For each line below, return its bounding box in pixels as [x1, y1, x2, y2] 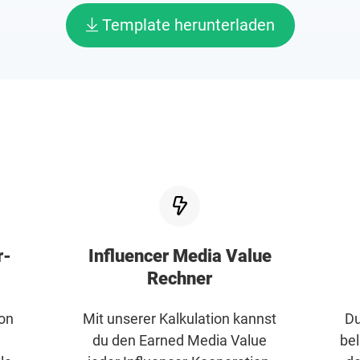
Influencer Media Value [88, 246, 272, 266]
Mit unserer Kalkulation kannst [83, 310, 277, 327]
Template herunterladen [97, 15, 275, 35]
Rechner [147, 268, 213, 288]
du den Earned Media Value [92, 332, 268, 349]
